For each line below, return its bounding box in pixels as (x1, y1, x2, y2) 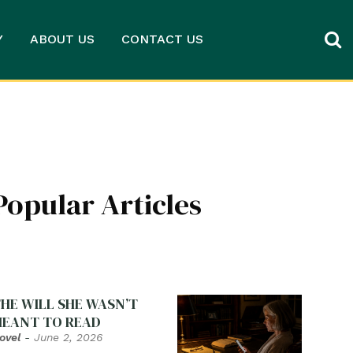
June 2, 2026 (33, 330, 102, 344)
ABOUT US (29, 32, 95, 47)
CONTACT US (121, 32, 203, 47)
